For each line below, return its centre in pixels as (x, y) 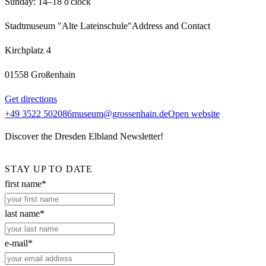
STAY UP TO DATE (49, 169)
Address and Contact (171, 26)
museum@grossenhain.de (120, 114)
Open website (194, 114)
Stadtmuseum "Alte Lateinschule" (68, 26)
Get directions (31, 99)
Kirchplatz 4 (28, 50)
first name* (26, 183)
